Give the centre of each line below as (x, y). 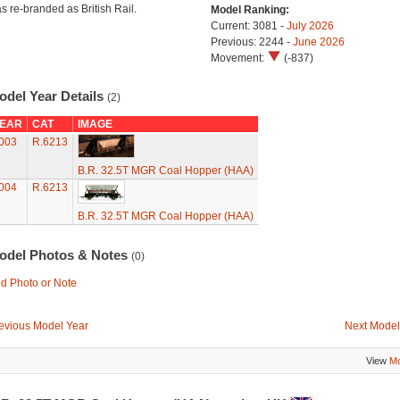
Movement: (238, 58)
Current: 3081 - (248, 26)
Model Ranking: (250, 10)
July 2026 (310, 26)
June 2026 (318, 42)
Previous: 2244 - (251, 42)
